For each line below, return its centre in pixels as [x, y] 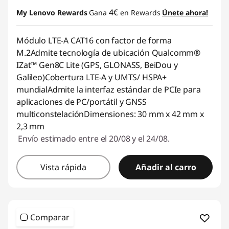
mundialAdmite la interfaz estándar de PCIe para [109, 89]
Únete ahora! [185, 13]
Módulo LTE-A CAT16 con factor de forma [94, 40]
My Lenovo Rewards [52, 13]
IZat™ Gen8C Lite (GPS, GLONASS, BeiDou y [97, 65]
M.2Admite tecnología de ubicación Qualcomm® [109, 53]
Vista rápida [63, 167]
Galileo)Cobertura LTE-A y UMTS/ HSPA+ [92, 77]
